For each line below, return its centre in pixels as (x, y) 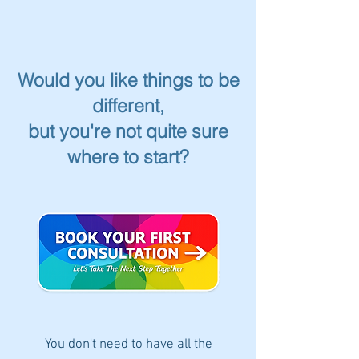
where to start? (128, 157)
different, (128, 106)
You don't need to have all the (128, 345)
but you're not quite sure (128, 131)
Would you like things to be (128, 80)
